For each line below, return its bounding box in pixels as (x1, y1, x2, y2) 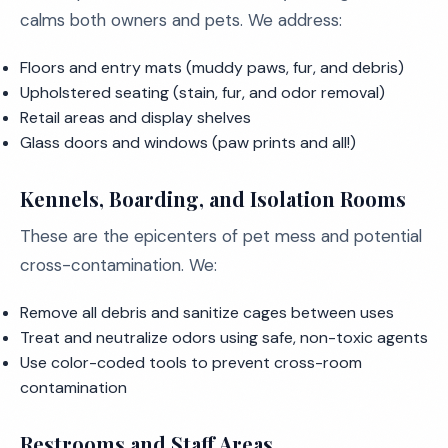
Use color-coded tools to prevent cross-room (20, 352, 362, 373)
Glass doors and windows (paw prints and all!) (20, 132, 356, 153)
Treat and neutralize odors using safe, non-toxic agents (20, 327, 428, 348)
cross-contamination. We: (20, 254, 217, 276)
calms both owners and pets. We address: (20, 9, 342, 31)
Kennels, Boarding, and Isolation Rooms (20, 185, 406, 212)
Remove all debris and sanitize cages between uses (20, 302, 394, 323)
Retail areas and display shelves (20, 107, 251, 128)
